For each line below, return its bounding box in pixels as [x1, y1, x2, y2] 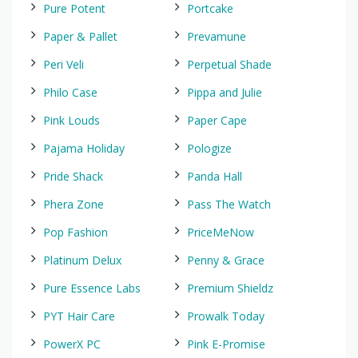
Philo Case [43, 85, 97, 100]
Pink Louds [43, 113, 100, 128]
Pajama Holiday [43, 141, 125, 156]
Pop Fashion [43, 225, 108, 240]
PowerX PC [43, 336, 101, 352]
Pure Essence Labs [43, 280, 141, 296]
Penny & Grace [187, 253, 265, 268]
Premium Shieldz [187, 280, 273, 296]
